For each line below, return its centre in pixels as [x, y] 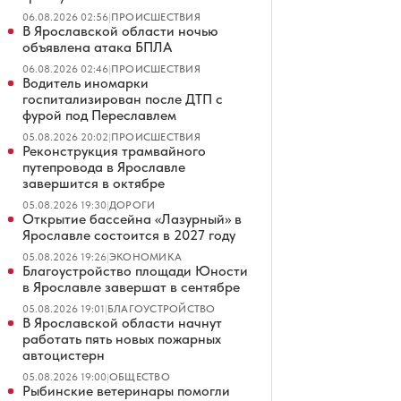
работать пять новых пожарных [122, 339]
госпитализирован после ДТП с [123, 99]
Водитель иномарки [85, 83]
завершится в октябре [94, 183]
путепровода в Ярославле [104, 167]
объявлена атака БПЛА [97, 47]
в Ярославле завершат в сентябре [131, 287]
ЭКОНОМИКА [146, 257]
